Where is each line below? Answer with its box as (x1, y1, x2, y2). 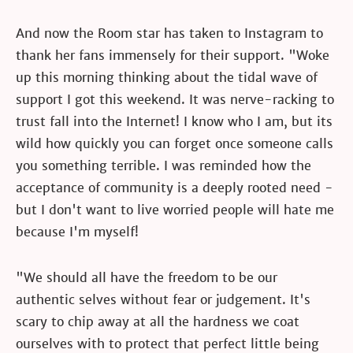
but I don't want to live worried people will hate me (16, 202, 334, 219)
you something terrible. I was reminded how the (16, 158, 311, 175)
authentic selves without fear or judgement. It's (16, 292, 310, 309)
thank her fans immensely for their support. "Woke (16, 47, 329, 65)
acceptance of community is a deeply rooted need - (16, 180, 333, 197)
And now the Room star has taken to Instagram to (16, 25, 323, 43)
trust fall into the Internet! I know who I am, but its (16, 113, 333, 131)
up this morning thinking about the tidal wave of (16, 69, 318, 87)
